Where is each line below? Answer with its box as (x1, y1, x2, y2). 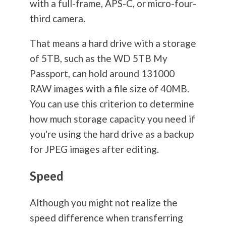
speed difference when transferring (29, 212, 183, 224)
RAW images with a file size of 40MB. (29, 83, 189, 95)
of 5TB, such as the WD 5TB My (29, 52, 167, 65)
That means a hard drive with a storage (29, 37, 196, 49)
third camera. (29, 13, 87, 25)
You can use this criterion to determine (29, 98, 194, 110)
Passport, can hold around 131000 (29, 68, 175, 80)
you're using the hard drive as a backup (29, 128, 194, 140)
